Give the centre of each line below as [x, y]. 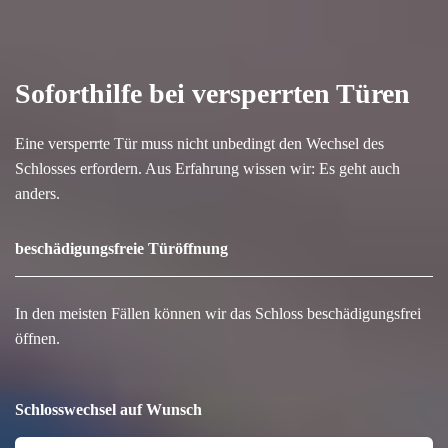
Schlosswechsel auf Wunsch [108, 409]
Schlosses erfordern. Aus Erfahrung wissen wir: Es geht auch [207, 168]
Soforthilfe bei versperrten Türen [212, 93]
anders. [37, 193]
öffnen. [37, 338]
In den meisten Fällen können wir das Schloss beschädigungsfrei [218, 313]
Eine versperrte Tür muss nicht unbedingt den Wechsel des [199, 143]
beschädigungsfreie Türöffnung [121, 248]
